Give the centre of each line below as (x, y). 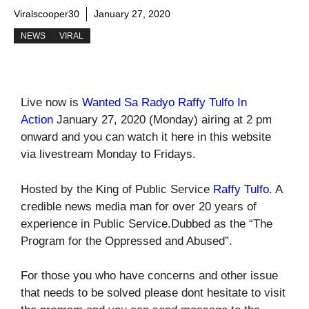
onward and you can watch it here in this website (146, 137)
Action (37, 120)
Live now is (51, 102)
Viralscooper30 (47, 14)
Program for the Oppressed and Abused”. (127, 241)
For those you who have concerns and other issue (149, 276)
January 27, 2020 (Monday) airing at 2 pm (162, 120)
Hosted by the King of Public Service (117, 189)
